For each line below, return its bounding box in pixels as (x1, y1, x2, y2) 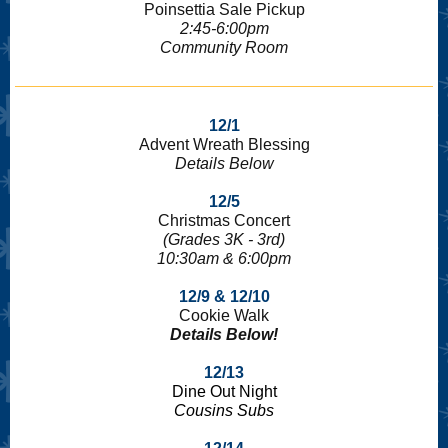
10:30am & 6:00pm (157, 250, 291, 267)
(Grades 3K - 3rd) (163, 231, 285, 248)
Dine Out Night (171, 383, 277, 400)
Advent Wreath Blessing (138, 136, 310, 153)
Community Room (160, 39, 288, 56)
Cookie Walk (179, 307, 269, 324)
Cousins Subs (174, 402, 274, 419)
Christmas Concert (158, 212, 290, 229)
